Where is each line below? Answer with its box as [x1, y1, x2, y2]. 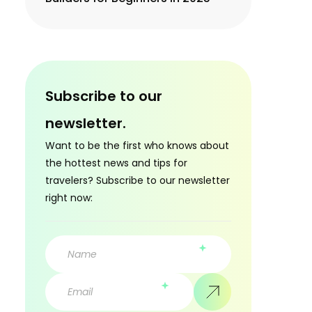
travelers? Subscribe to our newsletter [45, 173, 230, 188]
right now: [45, 191, 93, 205]
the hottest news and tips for [45, 156, 187, 171]
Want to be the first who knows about [45, 139, 229, 153]
